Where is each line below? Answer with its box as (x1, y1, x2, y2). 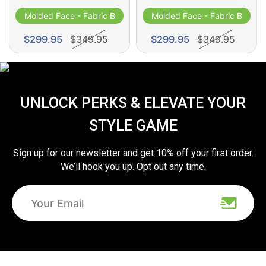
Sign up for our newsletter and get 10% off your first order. (12, 147, 254, 159)
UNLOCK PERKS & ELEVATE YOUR (20, 94, 246, 112)
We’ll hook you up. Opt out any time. (60, 161, 206, 173)
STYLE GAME (88, 117, 178, 135)
